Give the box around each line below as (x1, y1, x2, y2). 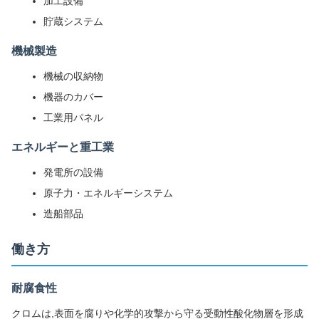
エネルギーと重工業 (11, 141, 114, 153)
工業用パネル (43, 112, 103, 123)
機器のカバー (43, 91, 103, 103)
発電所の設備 (43, 167, 103, 178)
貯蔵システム (43, 16, 103, 27)
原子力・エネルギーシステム (43, 187, 173, 199)
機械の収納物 (43, 70, 103, 82)
